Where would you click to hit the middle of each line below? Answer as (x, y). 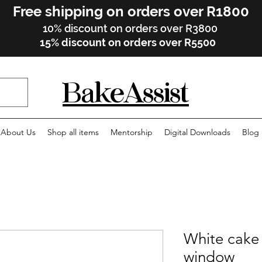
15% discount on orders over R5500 (128, 42)
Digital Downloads (197, 132)
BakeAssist (126, 94)
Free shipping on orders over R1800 (131, 11)
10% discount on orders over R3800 (130, 28)
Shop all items (73, 132)
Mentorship (132, 132)
